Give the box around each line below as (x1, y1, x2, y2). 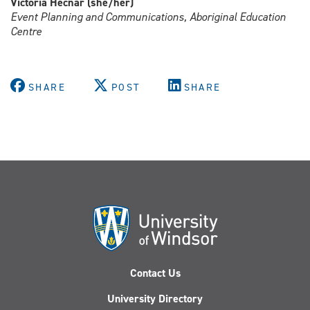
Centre (10, 24, 42, 39)
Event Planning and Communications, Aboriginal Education (10, 10, 286, 25)
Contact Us (129, 266, 181, 281)
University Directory (107, 291, 203, 307)
